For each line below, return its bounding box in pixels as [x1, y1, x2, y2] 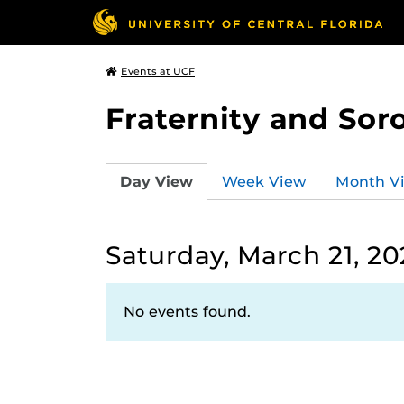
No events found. [124, 303, 251, 320]
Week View [222, 172, 307, 190]
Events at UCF [121, 65, 195, 78]
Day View [120, 172, 193, 190]
